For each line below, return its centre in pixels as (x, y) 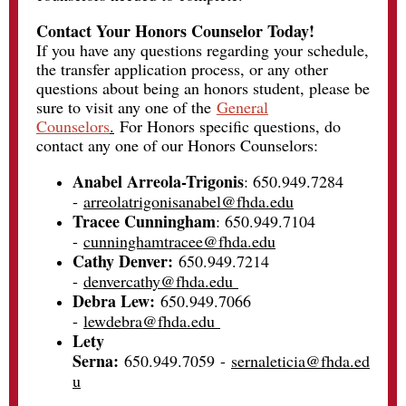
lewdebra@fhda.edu (152, 321)
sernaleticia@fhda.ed (300, 361)
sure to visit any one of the (126, 107)
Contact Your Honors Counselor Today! (175, 31)
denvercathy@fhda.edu (161, 281)
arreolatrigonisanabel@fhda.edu (188, 201)
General (242, 107)
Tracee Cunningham (144, 221)
